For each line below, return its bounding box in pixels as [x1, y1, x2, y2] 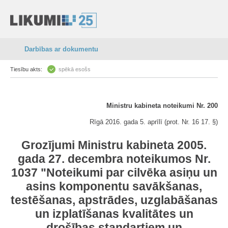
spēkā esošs [59, 66, 91, 72]
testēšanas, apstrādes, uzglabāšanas [10, 193, 218, 207]
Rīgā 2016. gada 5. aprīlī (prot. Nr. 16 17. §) [90, 118, 218, 126]
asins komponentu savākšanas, [26, 180, 202, 193]
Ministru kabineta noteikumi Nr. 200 [106, 102, 218, 109]
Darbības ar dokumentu [24, 45, 98, 53]
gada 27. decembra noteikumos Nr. [17, 152, 211, 165]
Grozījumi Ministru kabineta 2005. [21, 138, 207, 152]
